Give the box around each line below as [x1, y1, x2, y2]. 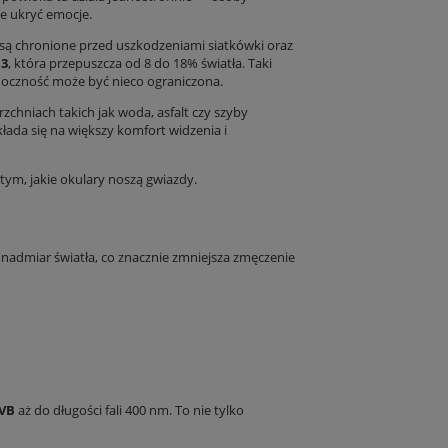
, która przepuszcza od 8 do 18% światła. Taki [8, 54, 272, 73]
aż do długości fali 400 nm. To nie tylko [15, 400, 244, 419]
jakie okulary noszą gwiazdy [30, 170, 194, 189]
